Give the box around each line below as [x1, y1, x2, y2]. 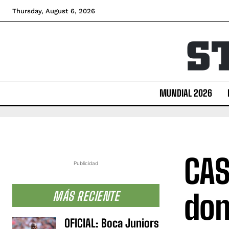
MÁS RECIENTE [53, 188, 119, 203]
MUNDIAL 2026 [159, 87, 212, 99]
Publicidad [74, 159, 98, 166]
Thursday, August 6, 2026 [12, 7, 95, 15]
